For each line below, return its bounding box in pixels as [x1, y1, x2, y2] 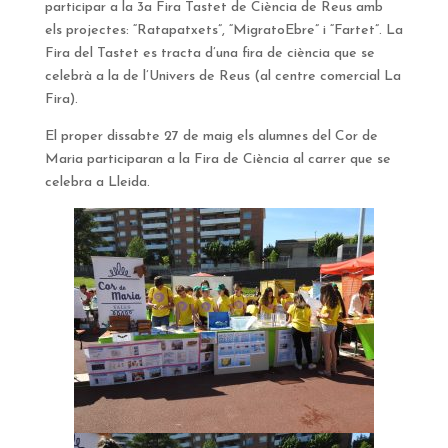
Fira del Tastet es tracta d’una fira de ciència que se [44, 46, 375, 62]
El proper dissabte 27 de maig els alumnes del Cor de [44, 129, 378, 145]
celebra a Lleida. [44, 175, 150, 191]
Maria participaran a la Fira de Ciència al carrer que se [44, 152, 391, 168]
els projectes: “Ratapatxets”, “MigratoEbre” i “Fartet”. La [44, 23, 403, 39]
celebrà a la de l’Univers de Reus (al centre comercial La [44, 69, 401, 85]
